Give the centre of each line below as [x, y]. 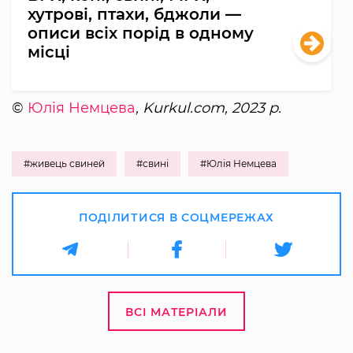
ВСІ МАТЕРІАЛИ [176, 312]
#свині [152, 163]
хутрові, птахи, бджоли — [134, 14]
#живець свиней [64, 163]
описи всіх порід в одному [141, 33]
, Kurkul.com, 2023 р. [208, 108]
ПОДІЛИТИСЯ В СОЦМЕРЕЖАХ [176, 217]
